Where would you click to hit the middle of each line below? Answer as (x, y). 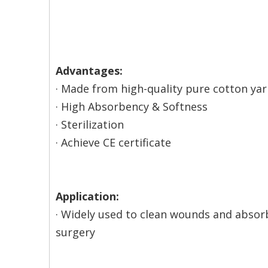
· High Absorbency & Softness (132, 107)
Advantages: (89, 71)
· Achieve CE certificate (113, 143)
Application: (87, 197)
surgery (75, 232)
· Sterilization (90, 125)
